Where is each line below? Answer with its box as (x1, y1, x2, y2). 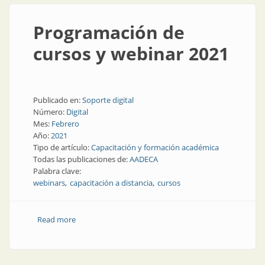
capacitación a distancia (70, 177, 153, 188)
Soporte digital (82, 95, 134, 105)
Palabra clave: (33, 166, 83, 176)
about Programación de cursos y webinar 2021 (75, 214, 238, 225)
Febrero (51, 118, 79, 129)
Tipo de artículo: (33, 142, 91, 153)
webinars (33, 177, 65, 188)
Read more (37, 214, 76, 225)
